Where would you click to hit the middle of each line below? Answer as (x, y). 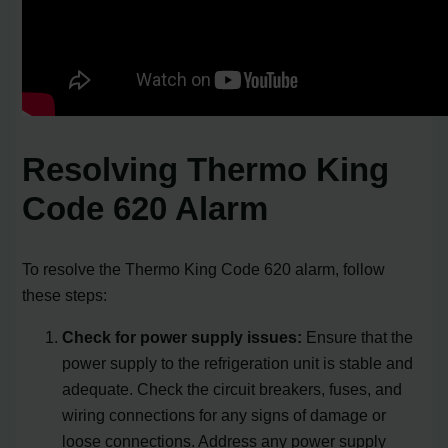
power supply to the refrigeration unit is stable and (238, 362)
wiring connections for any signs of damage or (224, 414)
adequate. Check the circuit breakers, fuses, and (232, 388)
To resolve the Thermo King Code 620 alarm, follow (204, 268)
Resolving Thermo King (206, 170)
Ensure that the (358, 336)
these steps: (65, 294)
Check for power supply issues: (182, 336)
